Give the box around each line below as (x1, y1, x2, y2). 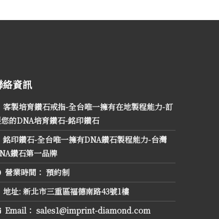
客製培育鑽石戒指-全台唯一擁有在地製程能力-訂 (3, 101, 174, 112)
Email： (5, 205, 35, 216)
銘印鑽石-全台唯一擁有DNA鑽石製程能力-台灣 (3, 134, 167, 145)
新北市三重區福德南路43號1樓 (21, 186, 130, 197)
